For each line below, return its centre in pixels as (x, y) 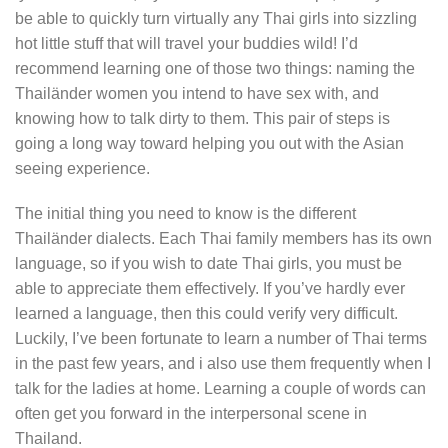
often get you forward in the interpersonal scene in (191, 414)
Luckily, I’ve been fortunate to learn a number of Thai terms (221, 339)
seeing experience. (82, 168)
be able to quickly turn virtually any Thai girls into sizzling (216, 18)
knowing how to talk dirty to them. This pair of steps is (202, 118)
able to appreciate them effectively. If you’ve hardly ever (210, 289)
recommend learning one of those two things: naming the (215, 68)
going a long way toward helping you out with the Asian (209, 143)
